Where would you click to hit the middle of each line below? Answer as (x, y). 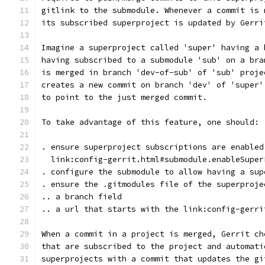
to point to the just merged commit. (124, 97)
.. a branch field (82, 197)
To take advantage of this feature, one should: (150, 122)
